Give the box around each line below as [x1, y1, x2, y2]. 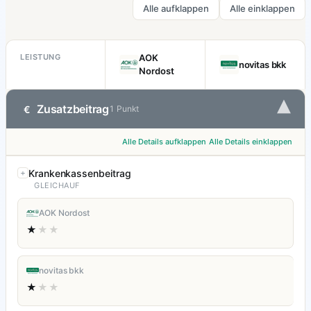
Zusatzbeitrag [37, 102, 109, 117]
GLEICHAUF [34, 180, 80, 191]
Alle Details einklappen [209, 137, 292, 147]
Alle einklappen [230, 3, 295, 15]
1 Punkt [108, 103, 140, 115]
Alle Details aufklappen [122, 137, 206, 147]
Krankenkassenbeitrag [28, 167, 131, 180]
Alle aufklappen [143, 3, 209, 15]
